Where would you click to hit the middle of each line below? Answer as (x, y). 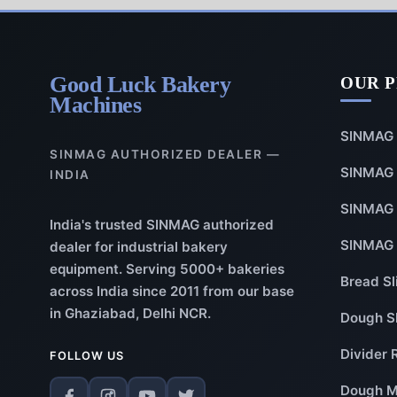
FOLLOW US (87, 355)
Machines (95, 105)
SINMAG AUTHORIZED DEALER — (165, 155)
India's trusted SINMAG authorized (162, 224)
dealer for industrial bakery (139, 246)
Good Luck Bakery (140, 84)
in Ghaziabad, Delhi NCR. (130, 313)
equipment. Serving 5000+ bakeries (167, 269)
